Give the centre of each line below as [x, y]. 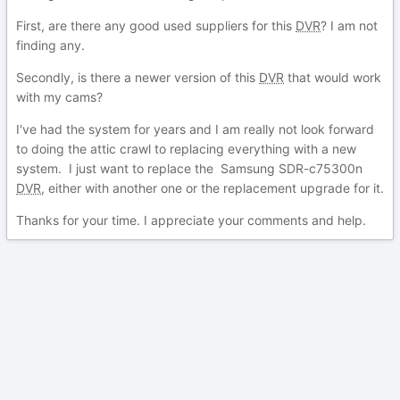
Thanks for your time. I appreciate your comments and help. [191, 220]
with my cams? [59, 97]
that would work [333, 77]
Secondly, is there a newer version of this [137, 77]
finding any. [50, 45]
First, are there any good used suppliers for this [156, 25]
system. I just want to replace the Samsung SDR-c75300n [189, 168]
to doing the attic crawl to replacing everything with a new [186, 149]
